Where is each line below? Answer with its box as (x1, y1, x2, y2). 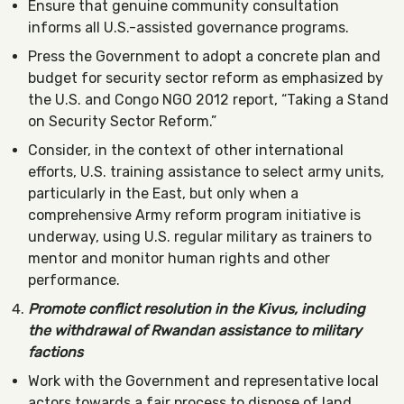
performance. (28, 271, 120, 289)
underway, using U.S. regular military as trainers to (28, 228, 372, 245)
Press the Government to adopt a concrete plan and (28, 48, 381, 65)
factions (28, 344, 83, 361)
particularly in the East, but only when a (28, 185, 298, 202)
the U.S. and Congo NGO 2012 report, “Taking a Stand (28, 91, 389, 108)
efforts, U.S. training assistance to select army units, (28, 163, 384, 180)
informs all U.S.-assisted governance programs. (28, 19, 349, 36)
